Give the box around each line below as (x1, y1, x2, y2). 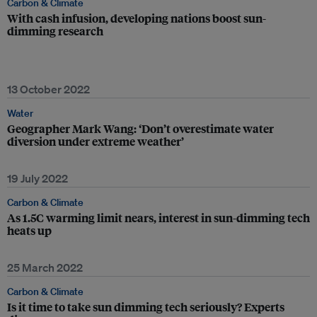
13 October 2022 (7, 82, 90, 96)
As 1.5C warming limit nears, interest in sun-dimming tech (7, 209, 310, 226)
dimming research (7, 23, 103, 39)
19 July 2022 (7, 171, 68, 185)
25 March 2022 (7, 260, 83, 275)
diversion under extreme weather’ (7, 133, 184, 149)
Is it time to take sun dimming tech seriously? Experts (7, 299, 284, 315)
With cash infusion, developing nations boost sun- (7, 10, 266, 26)
